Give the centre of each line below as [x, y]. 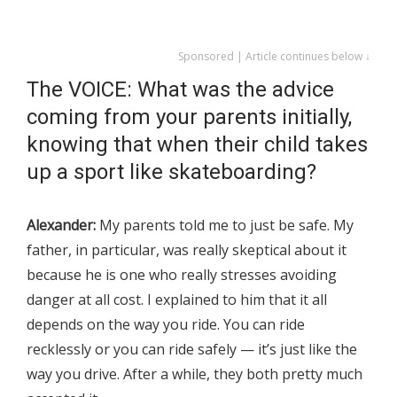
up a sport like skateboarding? [171, 172]
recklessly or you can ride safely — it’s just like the [192, 350]
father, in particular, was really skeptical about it [187, 250]
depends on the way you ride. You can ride [166, 325]
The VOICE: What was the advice [180, 90]
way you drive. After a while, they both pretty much [195, 374]
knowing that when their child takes [197, 145]
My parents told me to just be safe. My [225, 226]
